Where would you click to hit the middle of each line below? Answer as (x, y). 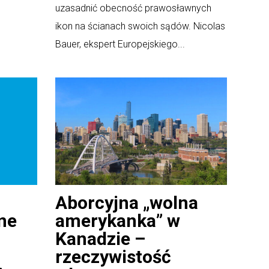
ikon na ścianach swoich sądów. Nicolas (140, 26)
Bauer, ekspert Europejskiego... (120, 44)
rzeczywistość (113, 256)
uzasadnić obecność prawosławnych (133, 8)
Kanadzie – (100, 238)
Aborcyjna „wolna (127, 202)
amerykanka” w (118, 220)
